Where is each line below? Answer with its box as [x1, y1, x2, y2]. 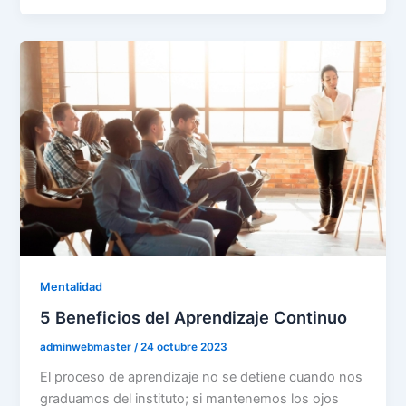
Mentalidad [40, 279, 103, 294]
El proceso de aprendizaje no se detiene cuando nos [40, 368, 363, 385]
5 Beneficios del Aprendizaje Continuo [40, 307, 348, 328]
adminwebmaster [40, 341, 135, 354]
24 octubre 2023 [140, 341, 228, 354]
